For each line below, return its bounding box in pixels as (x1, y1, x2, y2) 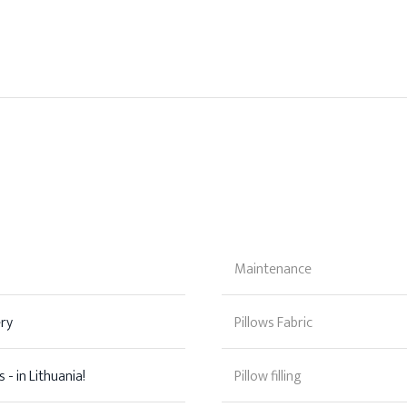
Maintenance (234, 257, 312, 283)
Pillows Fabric (234, 311, 313, 336)
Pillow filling (234, 364, 302, 390)
